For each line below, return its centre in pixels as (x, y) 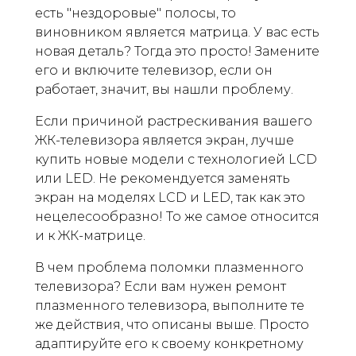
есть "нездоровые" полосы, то (135, 13)
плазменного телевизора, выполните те (170, 305)
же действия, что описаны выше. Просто (172, 324)
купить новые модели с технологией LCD (176, 159)
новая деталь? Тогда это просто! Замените (177, 51)
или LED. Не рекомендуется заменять (163, 178)
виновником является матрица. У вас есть (177, 32)
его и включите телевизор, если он (154, 70)
